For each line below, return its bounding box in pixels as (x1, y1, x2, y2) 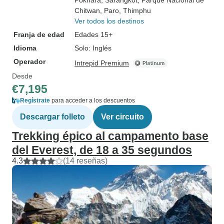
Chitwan (74, 6, 100, 14)
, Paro (100, 6, 119, 14)
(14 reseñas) (63, 156, 107, 165)
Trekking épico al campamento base (12, 129, 208, 142)
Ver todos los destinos (74, 17, 144, 25)
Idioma (13, 44, 36, 52)
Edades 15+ (74, 30, 112, 38)
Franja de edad (13, 30, 64, 38)
